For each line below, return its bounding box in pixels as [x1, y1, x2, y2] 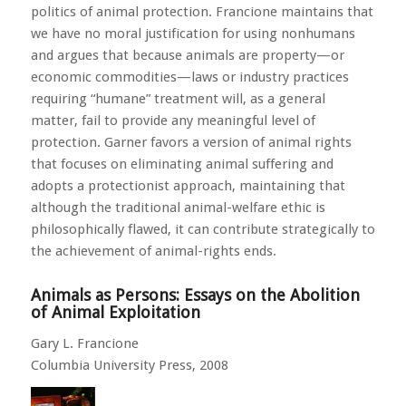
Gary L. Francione [30, 334, 139, 352]
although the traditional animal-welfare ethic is [30, 198, 325, 216]
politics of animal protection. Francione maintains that [30, 3, 373, 20]
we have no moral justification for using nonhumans [30, 24, 355, 42]
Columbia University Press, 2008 [30, 356, 228, 373]
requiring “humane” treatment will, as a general [30, 90, 325, 107]
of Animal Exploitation [30, 302, 200, 322]
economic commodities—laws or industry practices [30, 68, 349, 85]
